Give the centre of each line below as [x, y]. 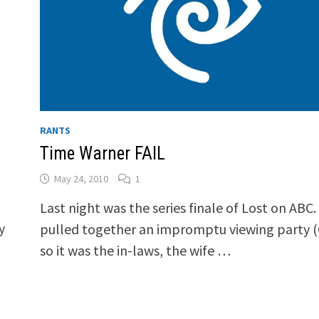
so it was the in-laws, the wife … [135, 250]
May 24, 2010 [81, 178]
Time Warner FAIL [102, 153]
